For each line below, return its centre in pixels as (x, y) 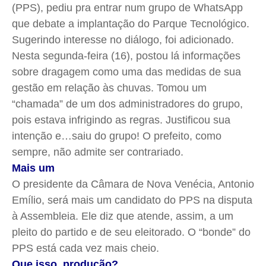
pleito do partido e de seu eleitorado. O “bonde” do (131, 232)
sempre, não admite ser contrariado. (98, 152)
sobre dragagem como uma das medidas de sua (126, 72)
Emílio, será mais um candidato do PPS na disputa (132, 200)
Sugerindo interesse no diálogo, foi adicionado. (123, 40)
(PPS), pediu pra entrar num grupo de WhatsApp (127, 8)
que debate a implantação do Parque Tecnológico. (131, 24)
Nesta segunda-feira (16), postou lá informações (126, 56)
